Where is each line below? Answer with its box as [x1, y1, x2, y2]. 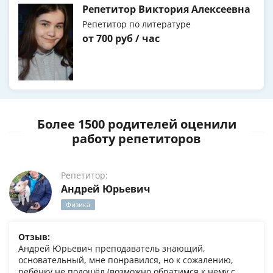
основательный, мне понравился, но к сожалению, [18, 254, 233, 266]
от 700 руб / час [82, 32, 160, 46]
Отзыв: [18, 231, 50, 243]
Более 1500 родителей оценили [37, 116, 236, 133]
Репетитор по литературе [82, 18, 191, 30]
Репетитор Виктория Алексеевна [82, 2, 250, 16]
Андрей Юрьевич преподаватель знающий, [18, 243, 205, 255]
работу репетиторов [72, 130, 201, 147]
